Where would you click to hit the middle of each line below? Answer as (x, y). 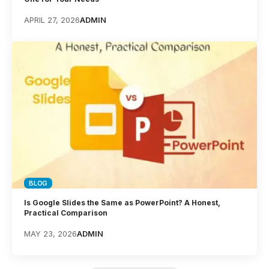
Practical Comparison (66, 213)
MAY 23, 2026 (51, 233)
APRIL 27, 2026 (52, 20)
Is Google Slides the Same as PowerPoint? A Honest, (122, 202)
